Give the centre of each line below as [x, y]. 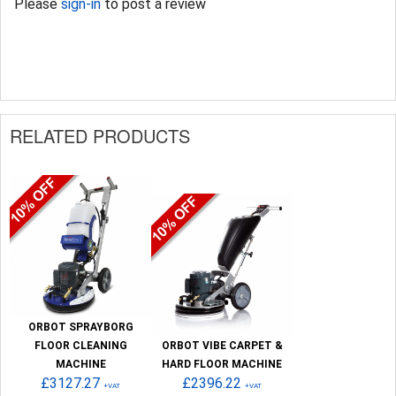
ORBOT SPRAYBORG [80, 327]
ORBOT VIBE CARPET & [222, 345]
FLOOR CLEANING [80, 345]
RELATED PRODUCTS [100, 135]
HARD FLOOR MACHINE [222, 364]
